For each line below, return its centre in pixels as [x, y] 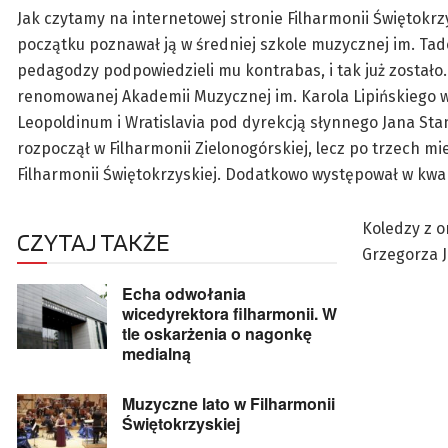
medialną [156, 354]
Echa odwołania [184, 294]
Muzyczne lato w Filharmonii [228, 404]
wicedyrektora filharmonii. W [229, 314]
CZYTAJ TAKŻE [93, 242]
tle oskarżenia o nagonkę [217, 334]
